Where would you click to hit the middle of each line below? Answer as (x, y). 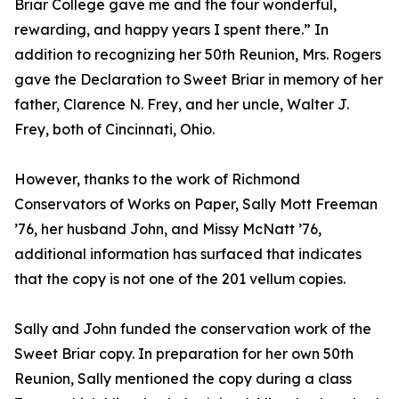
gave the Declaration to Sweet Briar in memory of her (199, 80)
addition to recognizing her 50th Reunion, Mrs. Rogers (198, 55)
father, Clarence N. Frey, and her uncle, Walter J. (182, 105)
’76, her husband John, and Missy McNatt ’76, (168, 229)
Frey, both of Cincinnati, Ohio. (114, 130)
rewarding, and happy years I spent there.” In (171, 30)
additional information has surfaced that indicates (188, 254)
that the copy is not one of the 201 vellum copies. (180, 279)
